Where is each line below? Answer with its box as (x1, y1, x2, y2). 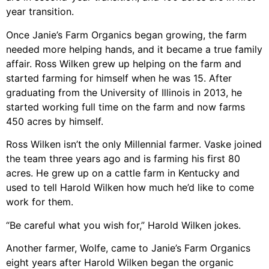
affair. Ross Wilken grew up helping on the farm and (6, 57, 241, 70)
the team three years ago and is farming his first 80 (6, 153, 240, 165)
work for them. (6, 196, 73, 208)
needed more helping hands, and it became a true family (6, 43, 262, 55)
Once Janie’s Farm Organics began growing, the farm (6, 28, 247, 41)
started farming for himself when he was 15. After (6, 71, 232, 84)
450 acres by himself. (6, 115, 103, 127)
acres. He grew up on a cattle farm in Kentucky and (6, 167, 240, 180)
